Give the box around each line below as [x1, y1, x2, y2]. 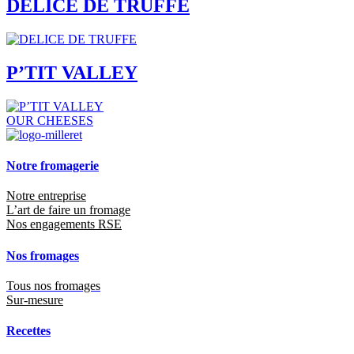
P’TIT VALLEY [6, 62, 137, 84]
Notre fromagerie [6, 159, 99, 173]
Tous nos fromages [6, 278, 100, 292]
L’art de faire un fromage [6, 203, 130, 217]
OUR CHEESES [6, 114, 93, 128]
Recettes [6, 323, 51, 337]
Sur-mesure [6, 292, 63, 307]
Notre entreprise [6, 189, 86, 203]
